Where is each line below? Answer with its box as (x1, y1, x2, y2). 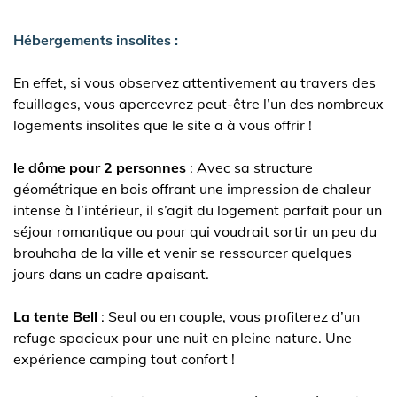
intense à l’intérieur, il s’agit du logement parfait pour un (13, 201, 382, 219)
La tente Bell (13, 307, 97, 325)
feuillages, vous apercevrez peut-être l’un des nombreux (13, 95, 384, 113)
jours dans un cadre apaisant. (13, 265, 209, 283)
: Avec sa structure (186, 159, 313, 176)
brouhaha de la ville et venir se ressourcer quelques (13, 244, 352, 261)
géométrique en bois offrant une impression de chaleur (13, 180, 371, 198)
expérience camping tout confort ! (13, 350, 235, 368)
